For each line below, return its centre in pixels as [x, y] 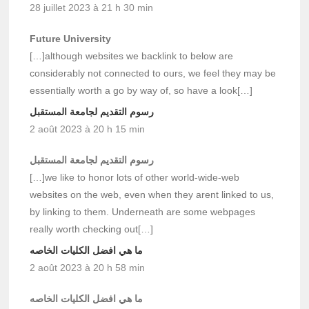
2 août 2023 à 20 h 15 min [88, 129]
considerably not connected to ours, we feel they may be [153, 73]
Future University [71, 38]
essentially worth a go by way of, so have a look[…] [141, 90]
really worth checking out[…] [92, 229]
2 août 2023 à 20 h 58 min [88, 267]
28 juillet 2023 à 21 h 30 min [92, 7]
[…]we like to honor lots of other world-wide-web [135, 177]
